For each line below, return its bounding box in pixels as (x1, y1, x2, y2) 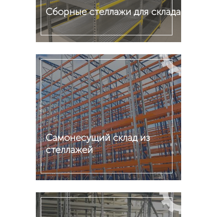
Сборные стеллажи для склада (46, 6, 181, 17)
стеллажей (46, 144, 93, 155)
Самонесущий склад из (46, 132, 150, 143)
